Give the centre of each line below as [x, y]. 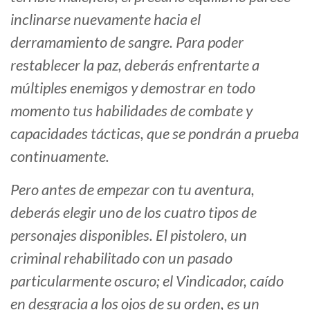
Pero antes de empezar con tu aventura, [133, 190]
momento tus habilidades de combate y [131, 111]
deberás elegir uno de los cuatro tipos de [134, 212]
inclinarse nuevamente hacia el [106, 19]
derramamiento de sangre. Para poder [127, 42]
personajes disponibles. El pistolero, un [129, 235]
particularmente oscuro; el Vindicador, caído [147, 281]
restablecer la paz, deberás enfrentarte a [135, 65]
